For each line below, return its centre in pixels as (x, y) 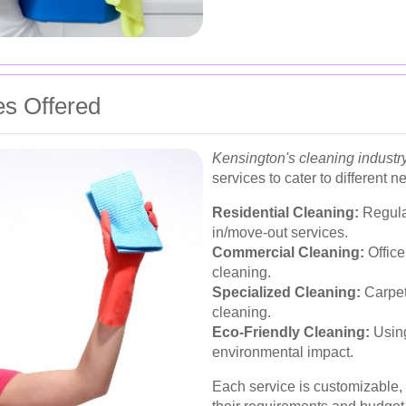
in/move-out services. (280, 232)
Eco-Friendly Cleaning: (291, 332)
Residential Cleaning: (285, 212)
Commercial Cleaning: (288, 252)
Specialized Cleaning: (286, 292)
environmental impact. (283, 352)
